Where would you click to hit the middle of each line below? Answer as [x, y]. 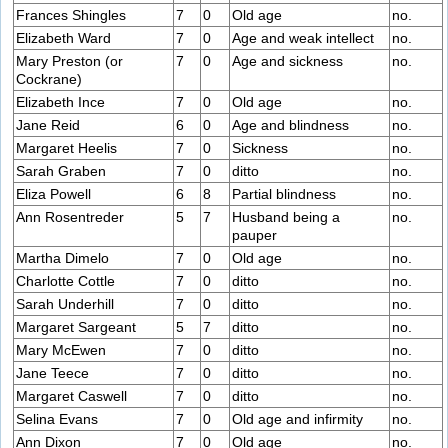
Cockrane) [49, 79]
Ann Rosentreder [70, 217]
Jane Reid [48, 125]
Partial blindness [284, 194]
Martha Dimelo [62, 258]
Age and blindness [290, 125]
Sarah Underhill [65, 304]
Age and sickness [287, 61]
